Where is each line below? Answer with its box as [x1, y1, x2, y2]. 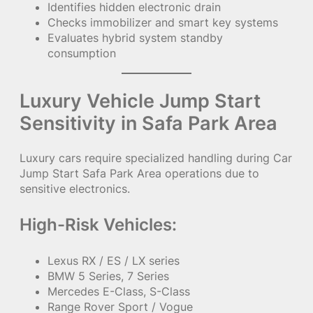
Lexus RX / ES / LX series [48, 254, 180, 268]
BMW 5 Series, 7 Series [48, 269, 169, 284]
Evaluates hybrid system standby [48, 31, 223, 45]
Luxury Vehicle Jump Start [20, 89, 261, 113]
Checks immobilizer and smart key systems [48, 15, 278, 30]
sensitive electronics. [20, 182, 130, 196]
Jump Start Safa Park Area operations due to [20, 166, 259, 181]
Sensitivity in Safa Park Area [20, 111, 277, 136]
